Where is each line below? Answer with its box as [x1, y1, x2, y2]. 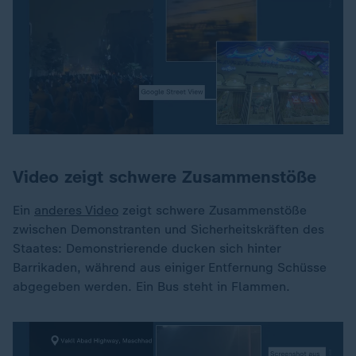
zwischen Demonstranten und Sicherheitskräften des [13, 221, 324, 237]
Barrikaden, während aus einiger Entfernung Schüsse [13, 259, 327, 275]
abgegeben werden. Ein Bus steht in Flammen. [13, 278, 290, 294]
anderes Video [34, 202, 118, 218]
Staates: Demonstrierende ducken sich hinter [13, 240, 281, 256]
